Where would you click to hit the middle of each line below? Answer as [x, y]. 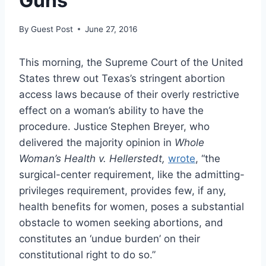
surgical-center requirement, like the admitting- [132, 174]
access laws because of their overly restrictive [129, 94]
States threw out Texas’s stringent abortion [122, 78]
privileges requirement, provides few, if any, [123, 190]
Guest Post [52, 29]
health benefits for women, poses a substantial [132, 206]
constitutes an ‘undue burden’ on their [110, 238]
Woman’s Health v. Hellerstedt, [94, 158]
